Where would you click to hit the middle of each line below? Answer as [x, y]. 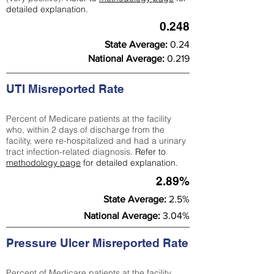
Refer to [150, 152]
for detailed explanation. [129, 163]
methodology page [43, 163]
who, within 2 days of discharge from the [85, 130]
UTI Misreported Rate [65, 89]
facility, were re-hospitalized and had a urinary [96, 141]
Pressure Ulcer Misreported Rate [97, 243]
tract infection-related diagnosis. [71, 152]
